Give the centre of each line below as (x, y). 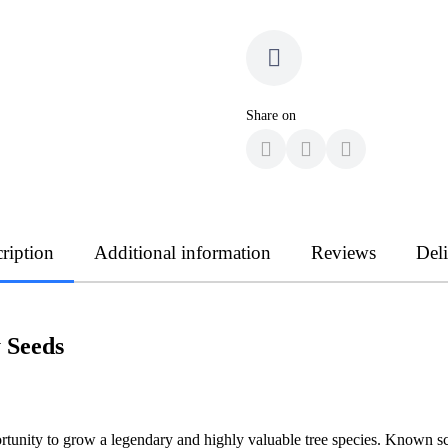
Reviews (343, 252)
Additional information (182, 252)
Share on (271, 115)
